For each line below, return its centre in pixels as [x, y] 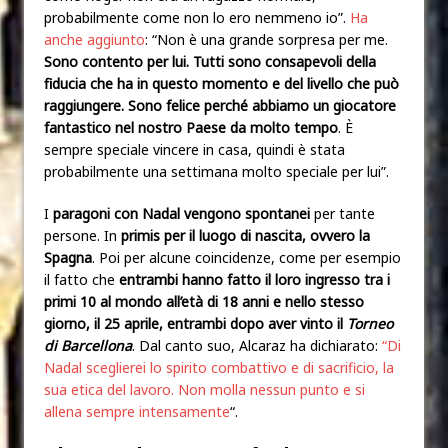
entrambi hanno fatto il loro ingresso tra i [254, 279]
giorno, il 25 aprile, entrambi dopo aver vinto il [195, 323]
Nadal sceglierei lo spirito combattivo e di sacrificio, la [219, 367]
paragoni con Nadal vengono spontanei [179, 213]
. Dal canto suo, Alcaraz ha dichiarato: [257, 345]
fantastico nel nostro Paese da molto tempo [191, 127]
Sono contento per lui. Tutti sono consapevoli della [210, 61]
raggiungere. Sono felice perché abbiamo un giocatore [220, 105]
